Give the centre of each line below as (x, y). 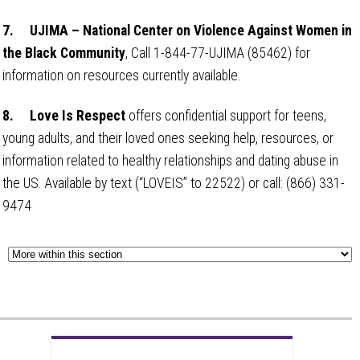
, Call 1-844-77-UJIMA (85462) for (218, 53)
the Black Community (64, 53)
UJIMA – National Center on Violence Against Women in (191, 30)
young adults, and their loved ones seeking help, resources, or (168, 138)
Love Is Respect (78, 115)
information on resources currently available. (121, 75)
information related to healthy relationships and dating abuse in (170, 160)
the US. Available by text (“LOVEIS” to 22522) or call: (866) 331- (174, 183)
